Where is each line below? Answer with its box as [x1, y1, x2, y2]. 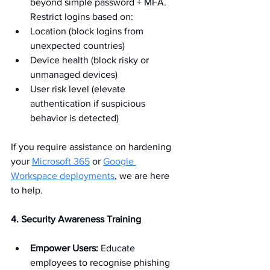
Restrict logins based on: [30, 11, 133, 22]
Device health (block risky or [30, 55, 151, 65]
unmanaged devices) [30, 69, 118, 80]
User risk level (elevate [30, 84, 128, 94]
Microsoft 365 [32, 156, 90, 166]
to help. [11, 185, 43, 195]
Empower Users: [30, 243, 98, 253]
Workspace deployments [11, 171, 115, 181]
